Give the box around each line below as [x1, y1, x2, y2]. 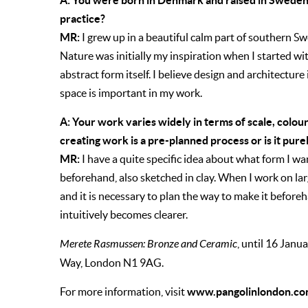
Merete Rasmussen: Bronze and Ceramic [60, 238, 237, 250]
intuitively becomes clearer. [60, 209, 188, 221]
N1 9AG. [123, 257, 164, 269]
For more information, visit [60, 286, 187, 298]
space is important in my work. [60, 87, 202, 99]
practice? [60, 12, 105, 25]
